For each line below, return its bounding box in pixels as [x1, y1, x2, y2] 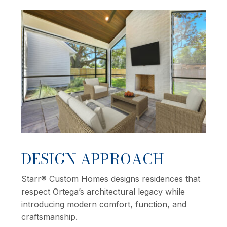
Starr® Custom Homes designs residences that [21, 173, 200, 184]
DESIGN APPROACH [21, 147, 164, 170]
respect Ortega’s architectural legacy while [21, 186, 185, 197]
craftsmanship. [21, 211, 78, 222]
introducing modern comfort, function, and [21, 199, 186, 209]
